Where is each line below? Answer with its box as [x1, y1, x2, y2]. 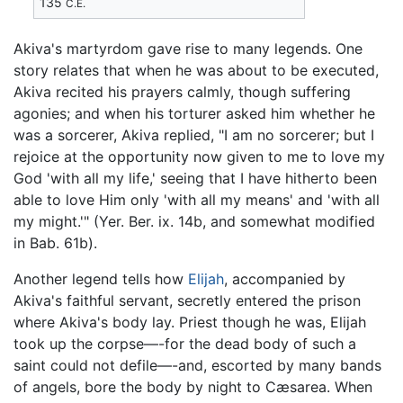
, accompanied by [224, 269, 345, 288]
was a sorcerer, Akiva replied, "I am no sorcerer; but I [13, 125, 374, 144]
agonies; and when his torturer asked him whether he [13, 103, 375, 122]
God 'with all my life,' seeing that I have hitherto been [13, 168, 377, 187]
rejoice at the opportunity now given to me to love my [13, 147, 385, 166]
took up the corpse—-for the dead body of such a [13, 334, 356, 353]
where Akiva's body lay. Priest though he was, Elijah [13, 312, 366, 331]
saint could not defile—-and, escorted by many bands [13, 355, 381, 374]
